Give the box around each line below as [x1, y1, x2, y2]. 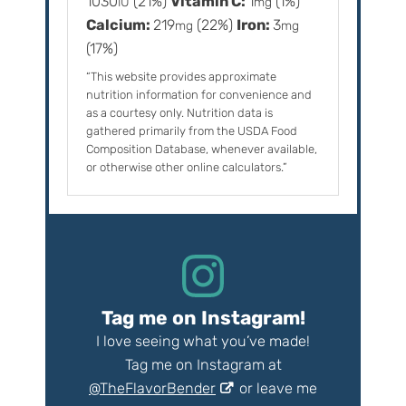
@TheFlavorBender [89, 379, 216, 397]
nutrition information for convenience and [85, 88, 312, 102]
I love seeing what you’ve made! [96, 332, 310, 350]
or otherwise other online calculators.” [85, 160, 287, 175]
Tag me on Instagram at [124, 355, 282, 373]
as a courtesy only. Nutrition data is [85, 106, 273, 121]
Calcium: [85, 16, 153, 34]
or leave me [236, 379, 317, 397]
